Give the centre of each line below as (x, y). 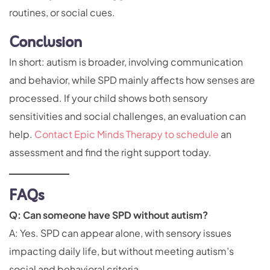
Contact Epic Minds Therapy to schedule (127, 134)
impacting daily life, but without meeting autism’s (121, 251)
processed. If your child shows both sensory (108, 98)
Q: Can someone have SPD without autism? (108, 215)
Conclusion (46, 43)
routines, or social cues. (62, 13)
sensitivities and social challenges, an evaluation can (127, 116)
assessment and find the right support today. (110, 152)
